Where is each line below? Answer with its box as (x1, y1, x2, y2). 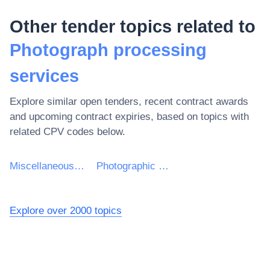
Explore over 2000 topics (10, 204, 122, 216)
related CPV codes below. (10, 125, 125, 137)
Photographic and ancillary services (159, 160, 169, 172)
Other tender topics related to (10, 16, 256, 36)
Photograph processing (10, 40, 207, 60)
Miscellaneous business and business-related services (74, 160, 84, 172)
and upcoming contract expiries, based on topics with (10, 110, 249, 122)
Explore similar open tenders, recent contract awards (10, 95, 248, 107)
